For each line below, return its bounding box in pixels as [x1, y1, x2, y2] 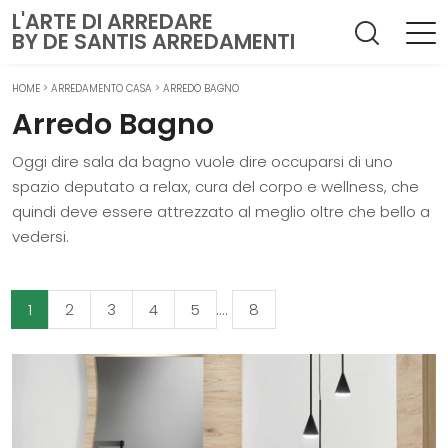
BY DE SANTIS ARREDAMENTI [12, 27, 295, 56]
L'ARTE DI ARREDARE [12, 7, 213, 36]
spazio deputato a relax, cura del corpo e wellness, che [12, 176, 419, 197]
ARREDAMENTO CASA [51, 81, 152, 96]
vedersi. [12, 226, 69, 247]
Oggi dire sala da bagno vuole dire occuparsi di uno [12, 151, 393, 172]
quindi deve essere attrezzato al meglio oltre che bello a [12, 201, 430, 222]
